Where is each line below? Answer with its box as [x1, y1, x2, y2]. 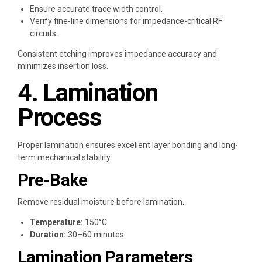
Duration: [30, 230, 66, 240]
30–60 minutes [66, 230, 124, 240]
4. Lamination [18, 78, 158, 107]
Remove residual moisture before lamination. [18, 197, 184, 207]
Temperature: [30, 218, 83, 227]
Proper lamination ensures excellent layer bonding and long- [18, 140, 238, 150]
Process [18, 102, 102, 132]
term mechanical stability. [18, 153, 112, 163]
